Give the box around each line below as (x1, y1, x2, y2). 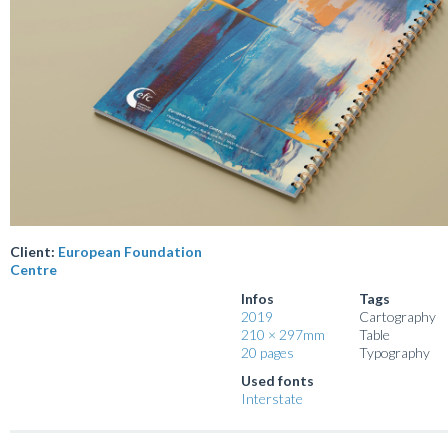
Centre (10, 260, 57, 278)
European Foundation (58, 242, 202, 260)
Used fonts (241, 371, 314, 389)
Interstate (241, 389, 303, 407)
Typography (359, 343, 430, 361)
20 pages (241, 343, 294, 361)
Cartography (359, 307, 436, 325)
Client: (10, 242, 58, 260)
